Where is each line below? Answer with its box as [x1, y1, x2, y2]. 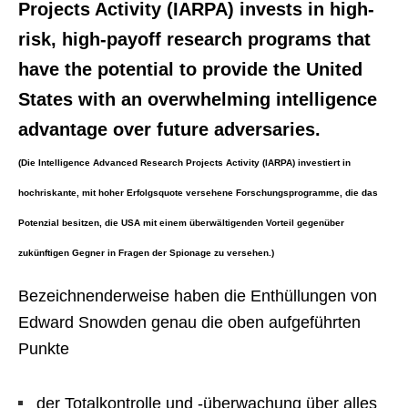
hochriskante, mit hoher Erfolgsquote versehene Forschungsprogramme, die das [18, 188, 378, 198]
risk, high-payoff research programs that [18, 29, 371, 49]
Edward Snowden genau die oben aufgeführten [18, 313, 361, 331]
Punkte [18, 340, 69, 358]
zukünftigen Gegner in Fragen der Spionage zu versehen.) [18, 248, 274, 258]
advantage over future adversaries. [18, 119, 321, 139]
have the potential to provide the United [18, 59, 362, 79]
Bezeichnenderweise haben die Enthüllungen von [18, 287, 377, 305]
